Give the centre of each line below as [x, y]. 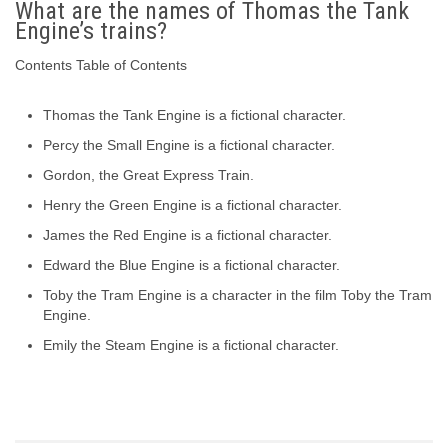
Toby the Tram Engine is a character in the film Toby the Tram [237, 295]
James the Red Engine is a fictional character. [187, 235]
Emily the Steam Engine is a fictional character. [191, 345]
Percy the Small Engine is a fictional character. [189, 145]
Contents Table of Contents [101, 65]
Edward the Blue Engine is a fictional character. [191, 265]
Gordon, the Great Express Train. [148, 175]
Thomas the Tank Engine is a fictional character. [194, 115]
